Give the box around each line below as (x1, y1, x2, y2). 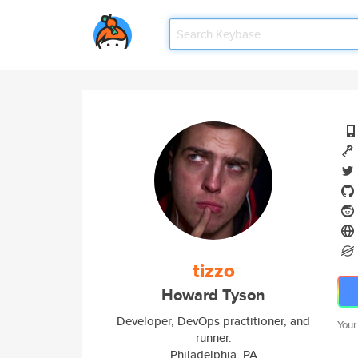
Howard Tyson (161, 284, 265, 307)
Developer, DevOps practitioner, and (117, 312, 310, 329)
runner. (195, 329, 232, 346)
